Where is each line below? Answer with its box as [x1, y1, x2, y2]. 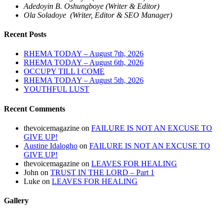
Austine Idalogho [24, 141, 77, 150]
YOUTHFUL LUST [24, 85, 89, 94]
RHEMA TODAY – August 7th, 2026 [24, 49, 144, 58]
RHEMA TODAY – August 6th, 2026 [24, 58, 144, 67]
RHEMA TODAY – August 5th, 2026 [24, 76, 144, 85]
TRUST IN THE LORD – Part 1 [50, 168, 154, 177]
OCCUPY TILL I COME [24, 67, 105, 76]
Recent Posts [4, 30, 46, 39]
